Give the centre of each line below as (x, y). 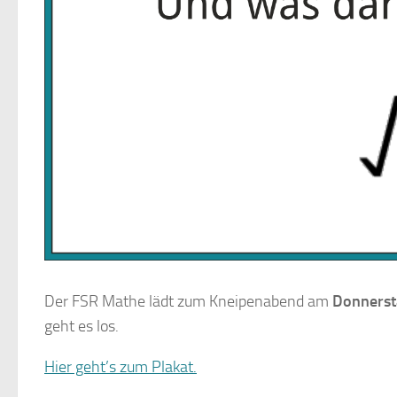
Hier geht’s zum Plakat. (121, 367)
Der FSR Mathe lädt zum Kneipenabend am (188, 302)
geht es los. (82, 327)
